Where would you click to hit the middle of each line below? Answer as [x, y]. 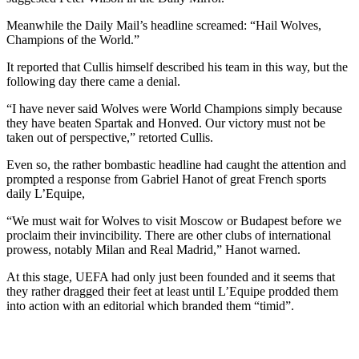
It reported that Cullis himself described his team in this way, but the [177, 67]
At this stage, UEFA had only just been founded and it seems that [171, 276]
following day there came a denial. [93, 81]
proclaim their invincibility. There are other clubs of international [169, 235]
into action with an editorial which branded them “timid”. [150, 305]
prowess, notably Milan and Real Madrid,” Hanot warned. [153, 249]
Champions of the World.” [73, 39]
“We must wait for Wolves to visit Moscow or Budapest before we [174, 220]
